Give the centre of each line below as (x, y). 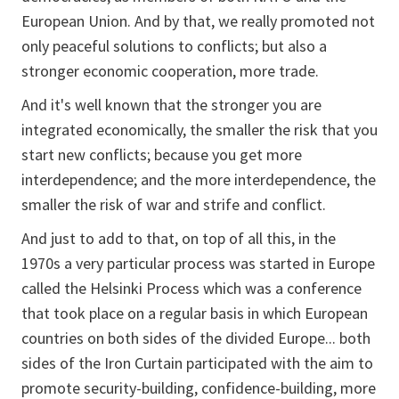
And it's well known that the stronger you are (171, 105)
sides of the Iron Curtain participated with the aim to (197, 363)
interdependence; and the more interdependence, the (199, 179)
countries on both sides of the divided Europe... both (196, 338)
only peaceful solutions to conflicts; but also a (174, 46)
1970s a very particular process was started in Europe (198, 263)
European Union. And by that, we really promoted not (198, 21)
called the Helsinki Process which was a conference (191, 288)
